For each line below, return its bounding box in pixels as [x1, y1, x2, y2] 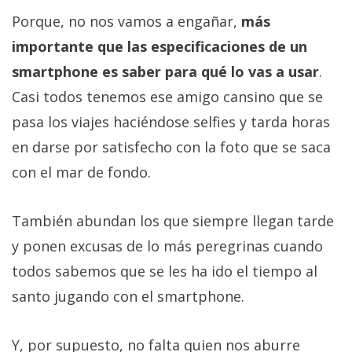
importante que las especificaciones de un [12, 36, 307, 56]
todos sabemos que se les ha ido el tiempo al [12, 261, 317, 280]
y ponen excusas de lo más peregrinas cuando [12, 236, 323, 255]
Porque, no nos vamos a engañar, [12, 11, 237, 31]
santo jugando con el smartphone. [12, 286, 244, 306]
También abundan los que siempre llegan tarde [12, 211, 334, 230]
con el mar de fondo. [12, 162, 151, 181]
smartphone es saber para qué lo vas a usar [12, 61, 319, 81]
